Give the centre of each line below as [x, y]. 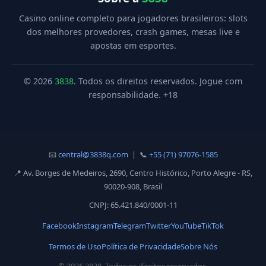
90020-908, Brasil [133, 186]
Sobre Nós [199, 246]
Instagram [95, 226]
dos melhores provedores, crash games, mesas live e [133, 32]
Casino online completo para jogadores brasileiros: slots [133, 18]
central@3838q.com [93, 154]
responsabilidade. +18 [133, 95]
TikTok [213, 226]
